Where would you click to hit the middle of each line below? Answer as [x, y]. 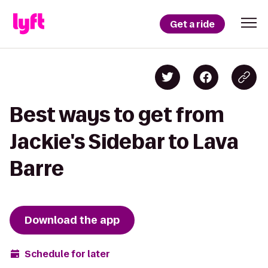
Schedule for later [67, 254]
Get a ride [192, 24]
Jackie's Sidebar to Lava [124, 141]
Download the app [72, 220]
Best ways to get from [117, 115]
